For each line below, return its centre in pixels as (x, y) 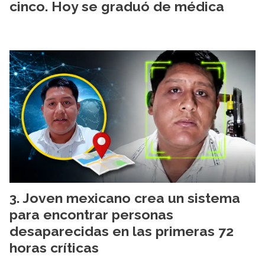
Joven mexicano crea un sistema (131, 198)
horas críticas (54, 247)
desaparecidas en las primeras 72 (122, 231)
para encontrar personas (91, 214)
